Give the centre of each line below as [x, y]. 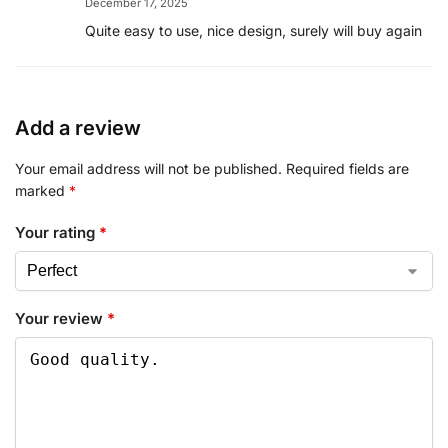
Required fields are [347, 168]
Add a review [78, 127]
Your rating [57, 233]
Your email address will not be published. [148, 168]
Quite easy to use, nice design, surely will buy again [253, 30]
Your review [61, 318]
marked [42, 190]
